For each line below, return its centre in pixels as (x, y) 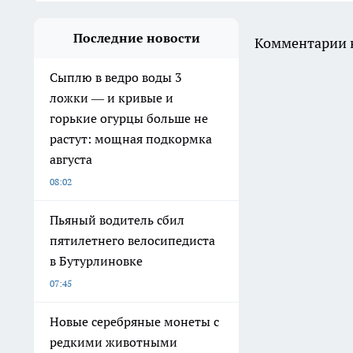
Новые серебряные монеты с (134, 322)
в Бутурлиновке (96, 261)
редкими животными (113, 342)
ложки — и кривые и (111, 98)
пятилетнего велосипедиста (132, 241)
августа (71, 160)
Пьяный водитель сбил (117, 220)
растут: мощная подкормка (131, 139)
